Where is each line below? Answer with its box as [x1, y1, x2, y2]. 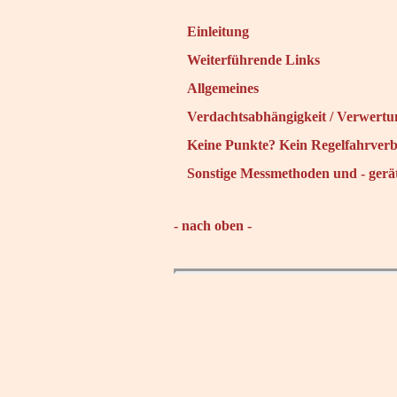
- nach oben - [174, 217, 252, 233]
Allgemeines [187, 80, 259, 96]
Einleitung [187, 23, 249, 39]
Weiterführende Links [187, 51, 320, 67]
